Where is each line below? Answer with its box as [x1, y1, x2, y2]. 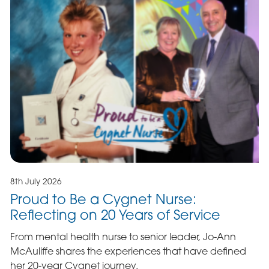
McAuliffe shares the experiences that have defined [10, 245, 246, 258]
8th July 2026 [10, 177, 62, 187]
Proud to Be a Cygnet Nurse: [10, 191, 196, 208]
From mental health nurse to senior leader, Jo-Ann [10, 231, 236, 243]
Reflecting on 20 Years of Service [10, 207, 220, 223]
